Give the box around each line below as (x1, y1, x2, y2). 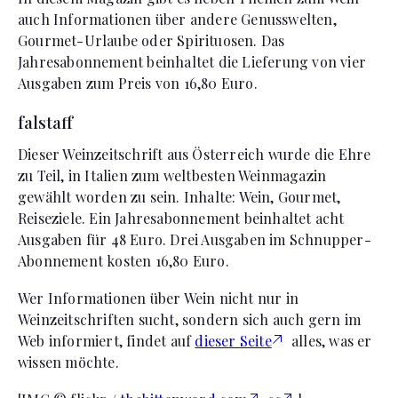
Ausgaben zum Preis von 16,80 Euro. (18, 73, 258, 92)
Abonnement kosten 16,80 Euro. (18, 251, 229, 270)
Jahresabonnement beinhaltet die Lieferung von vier (18, 52, 367, 71)
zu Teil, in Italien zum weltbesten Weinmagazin (18, 165, 327, 185)
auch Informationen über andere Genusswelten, (18, 9, 337, 28)
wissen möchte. (18, 352, 119, 371)
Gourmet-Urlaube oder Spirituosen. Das (18, 30, 285, 50)
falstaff (18, 109, 73, 133)
